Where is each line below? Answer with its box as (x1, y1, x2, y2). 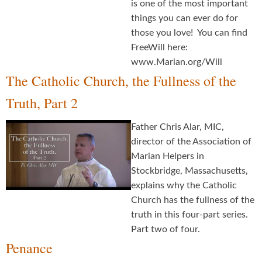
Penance (6, 238, 53, 257)
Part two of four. (131, 224, 200, 234)
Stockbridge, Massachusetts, (131, 166, 248, 175)
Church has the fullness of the (131, 195, 254, 205)
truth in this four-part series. (131, 209, 248, 219)
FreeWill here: (131, 42, 188, 52)
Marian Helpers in (131, 151, 204, 161)
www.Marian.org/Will (131, 57, 222, 67)
